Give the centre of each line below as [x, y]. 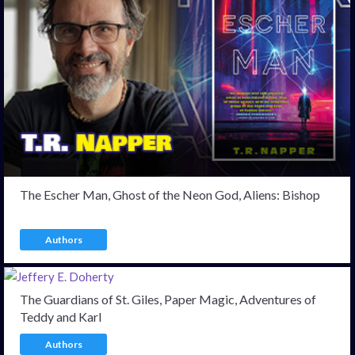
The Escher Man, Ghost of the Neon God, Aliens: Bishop [170, 194]
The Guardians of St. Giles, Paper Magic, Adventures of [168, 299]
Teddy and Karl [61, 316]
